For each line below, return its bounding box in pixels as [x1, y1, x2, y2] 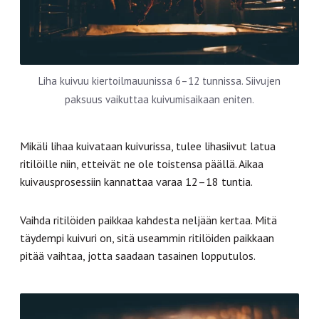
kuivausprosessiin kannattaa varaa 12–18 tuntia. [20, 174, 253, 189]
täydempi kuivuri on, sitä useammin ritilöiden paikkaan [20, 231, 274, 246]
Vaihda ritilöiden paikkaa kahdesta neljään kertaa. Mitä [20, 213, 277, 228]
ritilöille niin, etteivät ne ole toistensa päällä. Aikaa [20, 157, 263, 172]
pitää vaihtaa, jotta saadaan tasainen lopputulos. [20, 249, 256, 263]
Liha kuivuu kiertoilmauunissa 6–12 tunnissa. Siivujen [38, 74, 281, 88]
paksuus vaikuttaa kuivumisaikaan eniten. [65, 93, 254, 107]
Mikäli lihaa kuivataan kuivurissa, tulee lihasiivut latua [20, 139, 276, 154]
